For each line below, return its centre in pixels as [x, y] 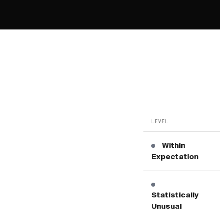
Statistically [175, 195]
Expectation [175, 157]
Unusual [166, 206]
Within [174, 146]
